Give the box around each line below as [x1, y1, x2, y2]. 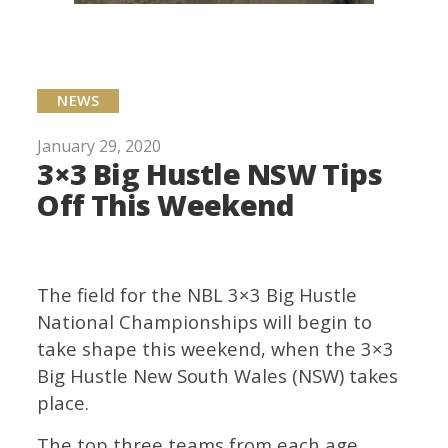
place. [37, 390, 90, 416]
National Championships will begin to [37, 309, 373, 335]
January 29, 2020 [37, 134, 162, 157]
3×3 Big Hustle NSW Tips [37, 153, 383, 193]
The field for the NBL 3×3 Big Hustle [37, 282, 358, 308]
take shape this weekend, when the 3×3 [37, 336, 395, 362]
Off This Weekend [37, 184, 294, 224]
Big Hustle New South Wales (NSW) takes [37, 363, 399, 389]
